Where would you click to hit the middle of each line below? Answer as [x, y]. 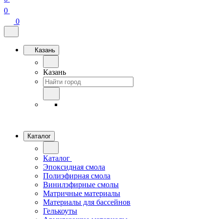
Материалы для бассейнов [87, 202]
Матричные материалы [82, 193]
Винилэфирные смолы [81, 185]
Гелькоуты [60, 211]
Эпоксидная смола [74, 167]
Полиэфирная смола [77, 176]
